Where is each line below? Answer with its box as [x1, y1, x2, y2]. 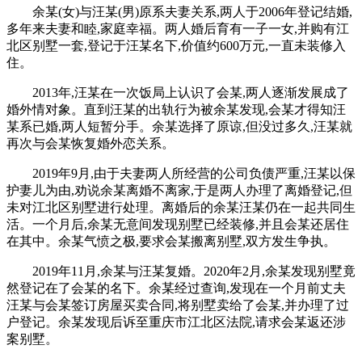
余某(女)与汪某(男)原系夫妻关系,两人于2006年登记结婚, [32, 4, 352, 19]
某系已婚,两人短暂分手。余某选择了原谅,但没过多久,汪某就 [6, 119, 352, 133]
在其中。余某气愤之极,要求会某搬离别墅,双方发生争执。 [6, 234, 336, 248]
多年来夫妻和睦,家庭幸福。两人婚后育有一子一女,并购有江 [6, 21, 349, 36]
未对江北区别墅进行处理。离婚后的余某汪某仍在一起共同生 [6, 200, 356, 214]
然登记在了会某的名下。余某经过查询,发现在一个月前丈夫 [6, 280, 346, 295]
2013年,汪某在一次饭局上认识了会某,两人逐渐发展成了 [32, 85, 349, 99]
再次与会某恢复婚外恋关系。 [6, 136, 175, 150]
